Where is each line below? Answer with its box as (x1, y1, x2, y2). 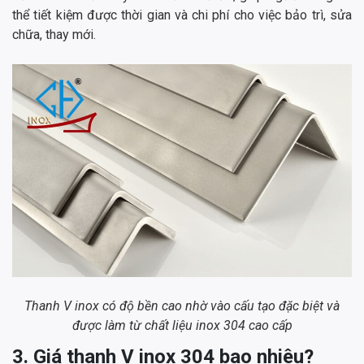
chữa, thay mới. (12, 27, 96, 43)
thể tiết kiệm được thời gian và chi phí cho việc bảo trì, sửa (12, 7, 352, 24)
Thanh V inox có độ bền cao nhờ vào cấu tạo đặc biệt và (24, 297, 340, 314)
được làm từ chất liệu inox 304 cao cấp (71, 317, 292, 333)
